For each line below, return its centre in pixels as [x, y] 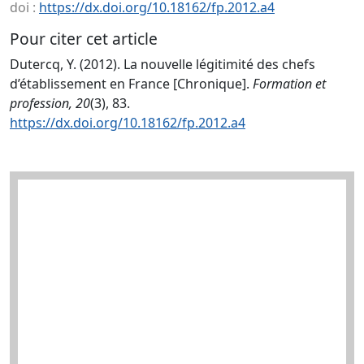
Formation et [289, 84]
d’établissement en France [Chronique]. [131, 84]
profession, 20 [50, 103]
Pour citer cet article [84, 39]
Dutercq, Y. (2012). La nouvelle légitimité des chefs [162, 64]
